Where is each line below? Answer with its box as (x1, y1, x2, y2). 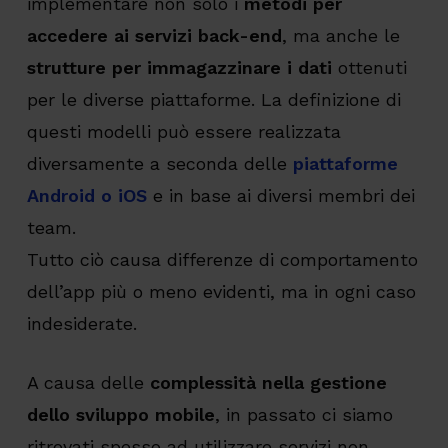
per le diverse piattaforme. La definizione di (26, 89, 401, 111)
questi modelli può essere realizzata (26, 121, 341, 143)
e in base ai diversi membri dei (146, 185, 415, 207)
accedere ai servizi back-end (26, 25, 282, 47)
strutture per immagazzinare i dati (26, 57, 332, 79)
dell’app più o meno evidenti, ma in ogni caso (26, 281, 416, 303)
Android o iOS (26, 185, 147, 207)
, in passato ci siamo (214, 404, 393, 426)
